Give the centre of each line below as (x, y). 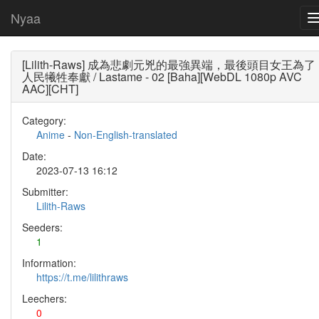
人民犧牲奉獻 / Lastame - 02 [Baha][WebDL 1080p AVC (162, 77)
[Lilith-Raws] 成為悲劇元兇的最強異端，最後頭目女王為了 (169, 64)
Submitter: (45, 192)
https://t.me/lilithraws (82, 277)
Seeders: (42, 227)
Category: (44, 120)
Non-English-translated (126, 135)
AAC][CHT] (50, 89)
